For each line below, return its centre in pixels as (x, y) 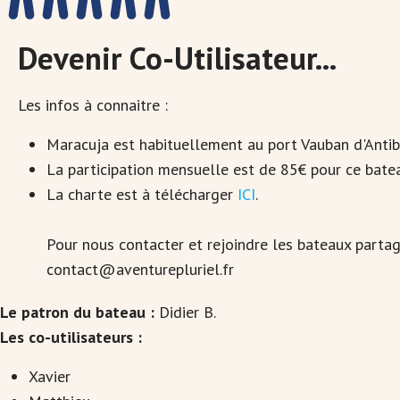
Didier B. (187, 312)
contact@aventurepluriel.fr (140, 269)
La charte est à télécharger (142, 194)
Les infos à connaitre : (93, 105)
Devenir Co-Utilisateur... (177, 58)
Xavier (50, 376)
